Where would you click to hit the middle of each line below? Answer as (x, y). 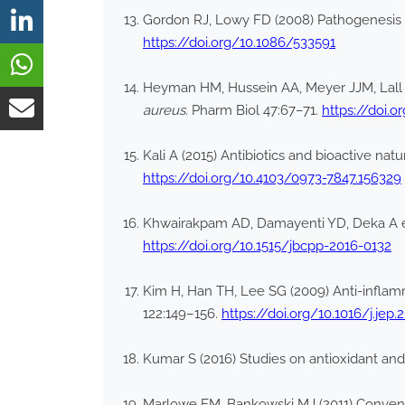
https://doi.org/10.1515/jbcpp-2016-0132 (267, 246)
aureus (164, 111)
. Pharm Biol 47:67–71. (254, 111)
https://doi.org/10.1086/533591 (239, 43)
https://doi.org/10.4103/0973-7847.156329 (272, 179)
